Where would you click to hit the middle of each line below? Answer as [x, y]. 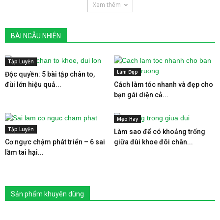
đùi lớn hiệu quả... [33, 85]
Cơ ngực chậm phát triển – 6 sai [55, 142]
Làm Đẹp [127, 72]
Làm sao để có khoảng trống [159, 132]
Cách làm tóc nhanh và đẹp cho [163, 85]
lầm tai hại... [24, 152]
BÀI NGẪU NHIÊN [36, 36]
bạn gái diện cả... [141, 95]
